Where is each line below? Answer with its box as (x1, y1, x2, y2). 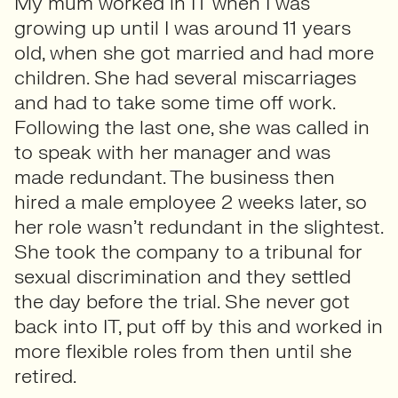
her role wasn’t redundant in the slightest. (14, 214, 383, 240)
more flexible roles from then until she (14, 338, 352, 364)
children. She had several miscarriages (14, 65, 356, 91)
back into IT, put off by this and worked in (14, 314, 383, 339)
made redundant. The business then (14, 164, 335, 190)
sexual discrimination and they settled (14, 264, 351, 290)
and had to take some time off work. (14, 90, 335, 115)
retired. (14, 363, 76, 389)
